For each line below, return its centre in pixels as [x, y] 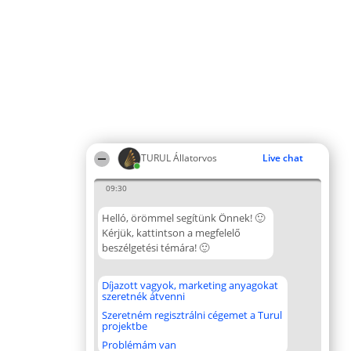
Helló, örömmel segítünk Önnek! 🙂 [183, 218]
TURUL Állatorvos [179, 158]
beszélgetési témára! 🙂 [156, 248]
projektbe [125, 326]
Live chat [283, 158]
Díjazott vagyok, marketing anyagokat [190, 285]
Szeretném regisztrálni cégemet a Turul [192, 315]
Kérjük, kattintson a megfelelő [171, 233]
